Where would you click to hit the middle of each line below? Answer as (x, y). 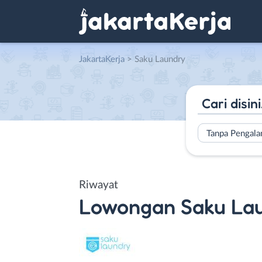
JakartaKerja (102, 59)
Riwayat (99, 185)
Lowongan (127, 206)
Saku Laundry (160, 59)
